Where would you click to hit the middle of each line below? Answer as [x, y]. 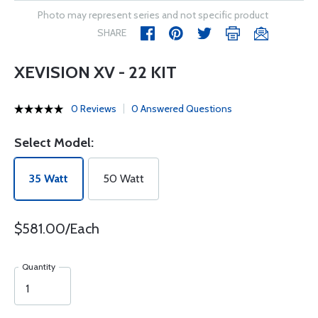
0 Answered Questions [182, 109]
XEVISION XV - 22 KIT [95, 72]
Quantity [39, 267]
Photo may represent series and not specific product [153, 15]
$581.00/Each [57, 229]
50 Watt [124, 179]
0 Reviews [94, 109]
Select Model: [54, 143]
